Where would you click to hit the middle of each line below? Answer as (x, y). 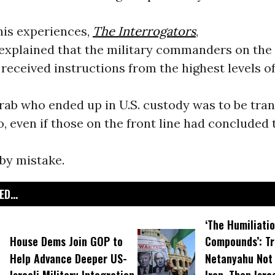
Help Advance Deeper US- (68, 258)
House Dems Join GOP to (66, 242)
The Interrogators (144, 31)
